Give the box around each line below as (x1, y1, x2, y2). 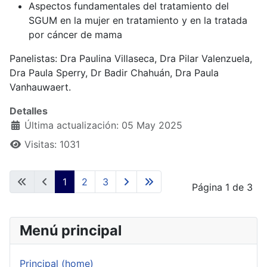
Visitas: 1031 (24, 138, 80, 151)
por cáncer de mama (29, 29, 122, 41)
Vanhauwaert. (10, 81, 71, 94)
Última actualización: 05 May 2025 (24, 119, 182, 132)
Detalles (10, 105, 48, 117)
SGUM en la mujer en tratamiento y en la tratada (29, 14, 247, 27)
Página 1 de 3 (192, 181, 253, 194)
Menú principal (20, 222, 122, 240)
